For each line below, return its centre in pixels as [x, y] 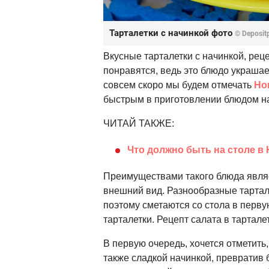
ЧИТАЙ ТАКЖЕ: [139, 124]
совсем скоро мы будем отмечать [179, 85]
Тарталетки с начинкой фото [172, 33]
